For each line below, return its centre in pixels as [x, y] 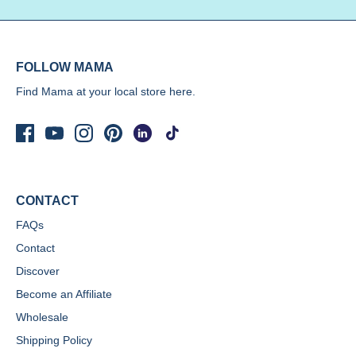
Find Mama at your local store [93, 91]
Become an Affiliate [64, 294]
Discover [38, 271]
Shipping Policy [54, 340]
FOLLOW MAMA [65, 67]
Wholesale [42, 317]
